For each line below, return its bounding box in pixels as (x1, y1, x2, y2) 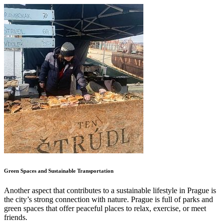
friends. (4, 213, 27, 222)
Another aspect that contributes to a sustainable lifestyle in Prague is (4, 186, 216, 195)
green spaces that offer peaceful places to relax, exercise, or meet (4, 204, 206, 213)
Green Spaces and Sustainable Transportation (4, 167, 113, 174)
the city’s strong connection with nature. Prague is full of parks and (4, 195, 213, 204)
